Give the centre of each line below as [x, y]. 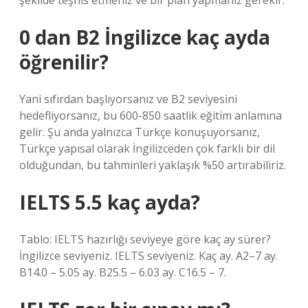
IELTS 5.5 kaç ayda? [110, 202]
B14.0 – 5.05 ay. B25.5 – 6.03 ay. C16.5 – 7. [123, 272]
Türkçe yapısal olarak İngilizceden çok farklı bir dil [147, 148]
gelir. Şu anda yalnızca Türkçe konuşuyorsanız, [140, 132]
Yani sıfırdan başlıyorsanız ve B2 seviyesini [128, 99]
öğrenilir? [64, 62]
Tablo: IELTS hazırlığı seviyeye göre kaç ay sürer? [145, 239]
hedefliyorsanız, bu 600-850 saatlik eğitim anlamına [151, 115]
